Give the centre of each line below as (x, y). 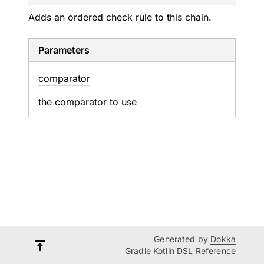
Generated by (182, 239)
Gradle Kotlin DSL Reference (180, 251)
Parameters (64, 50)
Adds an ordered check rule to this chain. (120, 17)
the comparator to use (88, 102)
